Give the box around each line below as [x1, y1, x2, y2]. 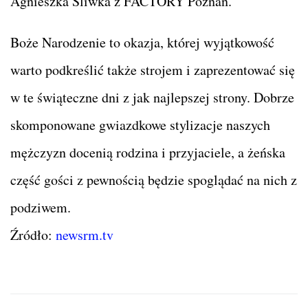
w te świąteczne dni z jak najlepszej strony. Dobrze [10, 88, 294, 107]
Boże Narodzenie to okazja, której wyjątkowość [10, 33, 274, 52]
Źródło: [10, 225, 56, 245]
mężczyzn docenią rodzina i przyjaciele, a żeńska [10, 143, 285, 162]
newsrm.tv [56, 225, 113, 245]
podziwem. [10, 198, 71, 217]
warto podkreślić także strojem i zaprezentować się [10, 60, 295, 80]
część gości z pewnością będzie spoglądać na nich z [10, 170, 297, 190]
